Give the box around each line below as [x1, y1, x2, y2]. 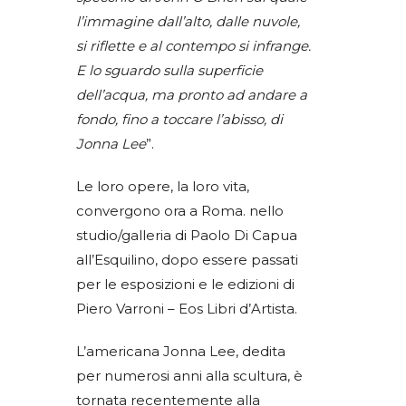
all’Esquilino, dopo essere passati [76, 250, 298, 268]
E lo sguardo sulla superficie [76, 61, 263, 79]
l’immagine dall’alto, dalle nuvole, [76, 12, 300, 30]
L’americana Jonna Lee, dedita [76, 342, 285, 360]
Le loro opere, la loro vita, [76, 177, 249, 195]
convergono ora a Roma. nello [76, 201, 284, 219]
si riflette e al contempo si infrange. [76, 36, 311, 54]
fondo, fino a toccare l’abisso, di [76, 110, 283, 128]
